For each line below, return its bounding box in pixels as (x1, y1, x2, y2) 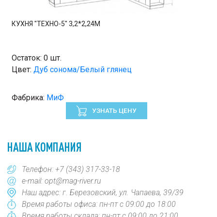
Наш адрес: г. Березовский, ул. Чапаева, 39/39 (22, 188, 184, 197)
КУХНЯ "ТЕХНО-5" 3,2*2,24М (12, 20, 100, 28)
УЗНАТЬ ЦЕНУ (91, 107, 137, 114)
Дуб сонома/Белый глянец (33, 65, 132, 74)
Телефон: (22, 165, 55, 174)
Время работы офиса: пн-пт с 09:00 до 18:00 (22, 200, 176, 209)
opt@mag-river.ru (45, 176, 101, 186)
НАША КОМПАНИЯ (7, 140, 82, 154)
